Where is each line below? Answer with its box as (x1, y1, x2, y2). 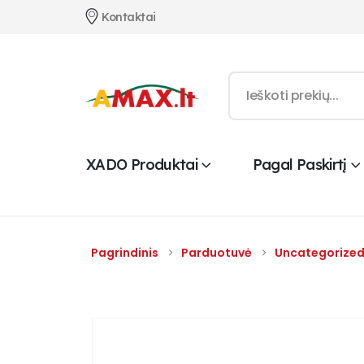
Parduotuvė (181, 244, 252, 261)
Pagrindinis (91, 244, 158, 261)
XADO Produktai (86, 154, 198, 174)
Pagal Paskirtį (252, 154, 347, 174)
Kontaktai (102, 10, 156, 24)
